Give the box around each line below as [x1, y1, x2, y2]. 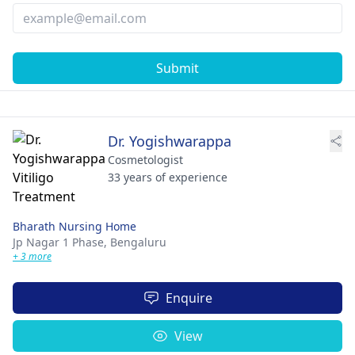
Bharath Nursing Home [13, 218, 136, 234]
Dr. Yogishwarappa [108, 131, 231, 151]
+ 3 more [13, 249, 52, 263]
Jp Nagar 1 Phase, [13, 234, 110, 250]
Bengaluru [110, 234, 166, 250]
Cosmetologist [108, 151, 183, 167]
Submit [156, 59, 199, 77]
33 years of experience [108, 169, 227, 185]
